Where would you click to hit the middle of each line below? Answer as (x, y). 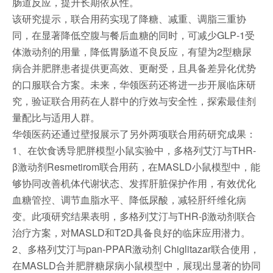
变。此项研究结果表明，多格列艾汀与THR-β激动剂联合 (134, 216)
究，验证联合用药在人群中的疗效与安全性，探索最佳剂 (134, 101)
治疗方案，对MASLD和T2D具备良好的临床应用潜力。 (131, 232)
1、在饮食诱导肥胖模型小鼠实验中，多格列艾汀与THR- (134, 150)
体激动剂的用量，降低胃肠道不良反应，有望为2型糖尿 (132, 51)
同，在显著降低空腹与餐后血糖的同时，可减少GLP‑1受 (133, 35)
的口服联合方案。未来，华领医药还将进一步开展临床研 (134, 84)
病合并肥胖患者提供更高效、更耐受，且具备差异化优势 (134, 68)
